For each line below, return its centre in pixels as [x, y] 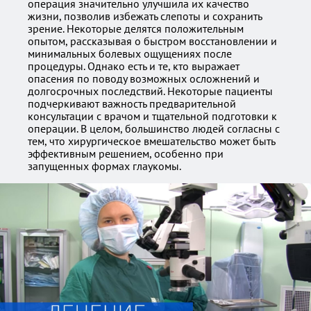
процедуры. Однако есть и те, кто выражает [134, 66]
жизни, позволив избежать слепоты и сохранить [145, 16]
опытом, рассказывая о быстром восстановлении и [152, 41]
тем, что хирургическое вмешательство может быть [151, 141]
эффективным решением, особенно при [126, 153]
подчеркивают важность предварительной [132, 103]
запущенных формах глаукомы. [104, 166]
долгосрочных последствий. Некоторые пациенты [150, 91]
